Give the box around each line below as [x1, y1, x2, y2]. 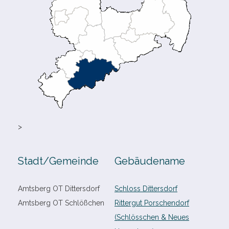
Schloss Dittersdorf [114, 185, 177, 193]
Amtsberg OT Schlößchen [18, 199, 104, 207]
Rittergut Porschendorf [114, 199, 189, 207]
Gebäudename [114, 155, 185, 167]
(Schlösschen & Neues [114, 213, 189, 221]
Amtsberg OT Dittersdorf [18, 185, 100, 193]
